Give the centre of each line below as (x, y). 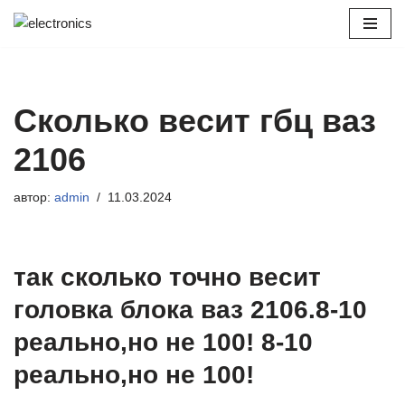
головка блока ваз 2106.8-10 (190, 310)
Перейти (40, 48)
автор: (34, 198)
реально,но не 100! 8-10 (163, 342)
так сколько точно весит (167, 277)
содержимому (57, 92)
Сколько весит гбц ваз (195, 121)
